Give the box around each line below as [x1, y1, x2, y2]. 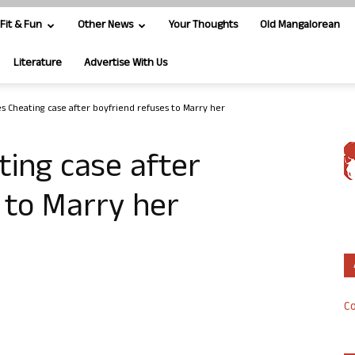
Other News [78, 17, 133, 35]
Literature [13, 55, 62, 73]
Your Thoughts [169, 17, 238, 35]
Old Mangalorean [260, 17, 340, 35]
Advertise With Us [84, 55, 167, 73]
